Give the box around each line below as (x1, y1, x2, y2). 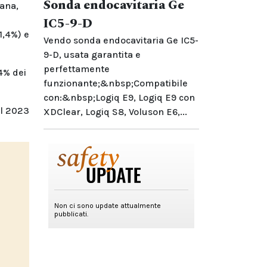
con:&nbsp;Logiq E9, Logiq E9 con (44, 92, 195, 103)
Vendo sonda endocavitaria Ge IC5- (44, 35, 198, 46)
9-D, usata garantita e (44, 49, 141, 60)
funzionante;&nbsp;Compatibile (44, 77, 188, 89)
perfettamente (44, 63, 110, 74)
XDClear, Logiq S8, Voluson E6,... (44, 106, 187, 117)
